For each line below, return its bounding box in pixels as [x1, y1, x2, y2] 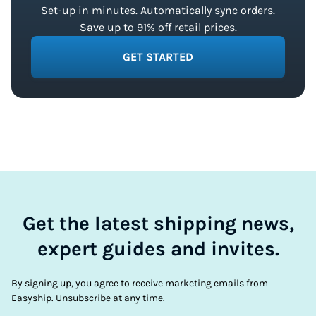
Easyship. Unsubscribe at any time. [11, 292, 165, 304]
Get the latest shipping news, [22, 212, 294, 235]
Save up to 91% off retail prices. [79, 20, 237, 34]
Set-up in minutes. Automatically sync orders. [41, 4, 275, 17]
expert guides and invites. [37, 237, 279, 260]
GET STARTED [123, 50, 193, 63]
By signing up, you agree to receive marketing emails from [11, 277, 268, 289]
